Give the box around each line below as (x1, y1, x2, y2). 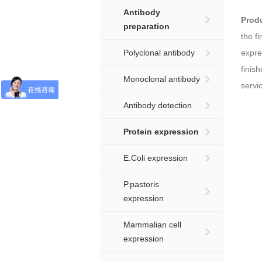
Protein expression (123, 127, 199, 136)
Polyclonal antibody (123, 48, 195, 57)
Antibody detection (123, 101, 192, 110)
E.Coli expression (123, 153, 188, 163)
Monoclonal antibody (123, 74, 200, 84)
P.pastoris (123, 180, 159, 189)
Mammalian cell (123, 220, 181, 229)
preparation (123, 22, 170, 31)
